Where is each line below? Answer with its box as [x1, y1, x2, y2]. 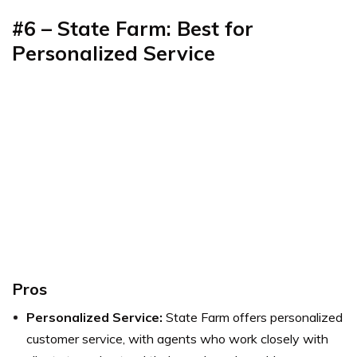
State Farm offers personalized [163, 308, 343, 325]
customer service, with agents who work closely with [26, 330, 328, 347]
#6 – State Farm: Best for [12, 15, 253, 41]
